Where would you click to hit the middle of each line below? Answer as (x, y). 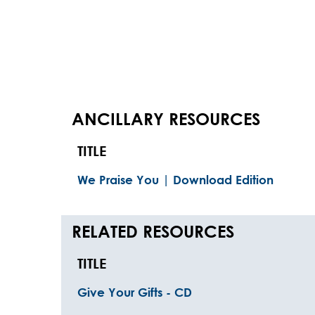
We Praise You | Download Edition (175, 180)
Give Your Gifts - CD (135, 292)
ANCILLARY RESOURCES (166, 119)
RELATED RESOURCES (153, 231)
